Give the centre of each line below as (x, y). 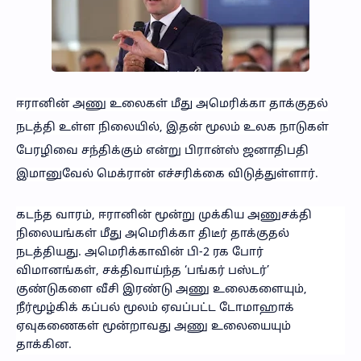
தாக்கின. (44, 345)
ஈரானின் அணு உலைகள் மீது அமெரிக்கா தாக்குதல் (172, 104)
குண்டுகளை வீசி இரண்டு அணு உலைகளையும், (162, 289)
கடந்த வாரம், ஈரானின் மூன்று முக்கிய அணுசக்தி (164, 215)
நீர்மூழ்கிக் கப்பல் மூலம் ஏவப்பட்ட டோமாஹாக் (155, 308)
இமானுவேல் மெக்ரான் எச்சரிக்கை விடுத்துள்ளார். (167, 174)
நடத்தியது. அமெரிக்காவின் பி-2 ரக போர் (140, 252)
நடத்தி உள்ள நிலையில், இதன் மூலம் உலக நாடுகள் (172, 128)
